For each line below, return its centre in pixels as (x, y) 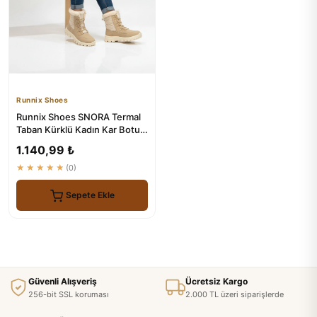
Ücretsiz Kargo (217, 281)
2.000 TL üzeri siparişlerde (235, 294)
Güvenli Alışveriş (63, 281)
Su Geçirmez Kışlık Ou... (68, 142)
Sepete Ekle (90, 195)
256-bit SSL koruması (69, 294)
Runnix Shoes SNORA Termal (79, 116)
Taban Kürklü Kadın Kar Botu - (81, 129)
